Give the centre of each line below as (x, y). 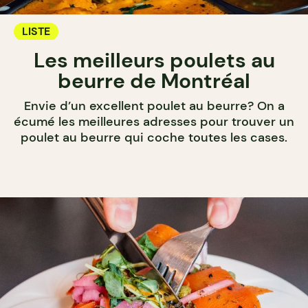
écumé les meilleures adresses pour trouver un (154, 122)
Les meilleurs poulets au (154, 60)
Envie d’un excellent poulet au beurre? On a (154, 106)
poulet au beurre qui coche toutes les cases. (154, 138)
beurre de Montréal (154, 81)
